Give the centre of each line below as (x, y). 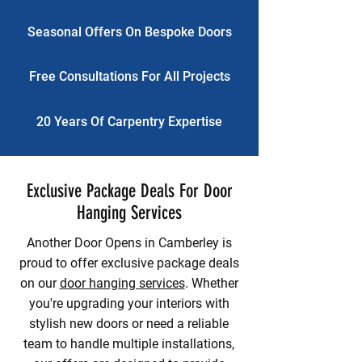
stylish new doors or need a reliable (129, 324)
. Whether (211, 283)
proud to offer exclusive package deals (129, 263)
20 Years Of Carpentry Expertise (129, 122)
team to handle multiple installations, (129, 344)
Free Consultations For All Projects (129, 76)
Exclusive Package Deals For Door (129, 191)
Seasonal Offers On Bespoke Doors (129, 32)
